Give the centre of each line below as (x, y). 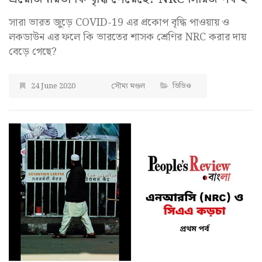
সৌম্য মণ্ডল (128, 87)
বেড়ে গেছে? (33, 52)
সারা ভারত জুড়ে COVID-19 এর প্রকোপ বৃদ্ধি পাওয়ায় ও (119, 23)
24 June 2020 (53, 87)
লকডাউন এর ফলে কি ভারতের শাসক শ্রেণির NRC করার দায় (127, 37)
